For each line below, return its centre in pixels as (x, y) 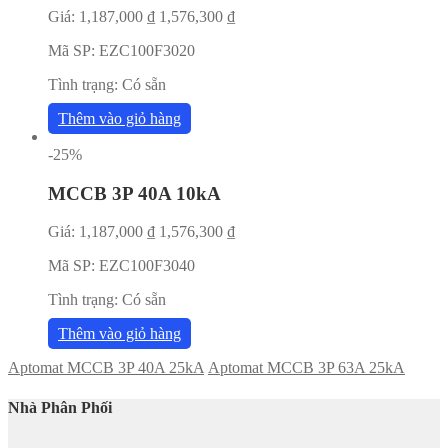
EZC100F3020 (147, 50)
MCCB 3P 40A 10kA (134, 193)
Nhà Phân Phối (60, 407)
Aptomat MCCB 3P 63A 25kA (306, 368)
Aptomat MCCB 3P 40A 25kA (106, 368)
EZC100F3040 (147, 266)
